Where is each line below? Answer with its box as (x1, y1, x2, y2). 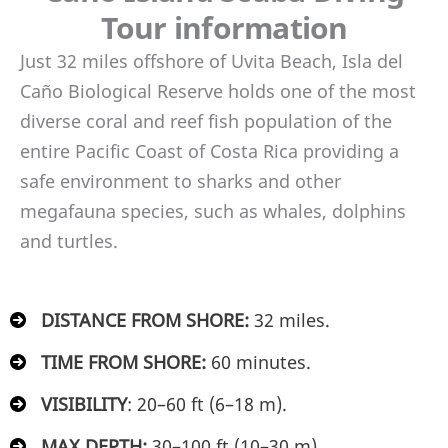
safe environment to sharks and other (20, 168, 341, 193)
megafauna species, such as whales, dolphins (20, 198, 406, 223)
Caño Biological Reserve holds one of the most (20, 78, 416, 103)
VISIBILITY (41, 392, 127, 417)
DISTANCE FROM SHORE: (41, 308, 254, 333)
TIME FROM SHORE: (41, 350, 211, 375)
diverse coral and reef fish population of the (20, 108, 392, 133)
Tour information (100, 6, 348, 48)
